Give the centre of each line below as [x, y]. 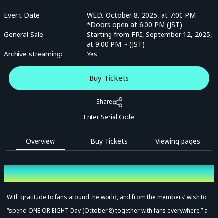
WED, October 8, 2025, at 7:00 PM [141, 15]
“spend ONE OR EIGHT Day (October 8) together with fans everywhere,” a [107, 211]
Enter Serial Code [109, 117]
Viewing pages [177, 141]
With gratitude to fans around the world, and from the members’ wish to [107, 197]
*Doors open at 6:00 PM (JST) [134, 25]
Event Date [22, 15]
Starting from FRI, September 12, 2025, [149, 34]
